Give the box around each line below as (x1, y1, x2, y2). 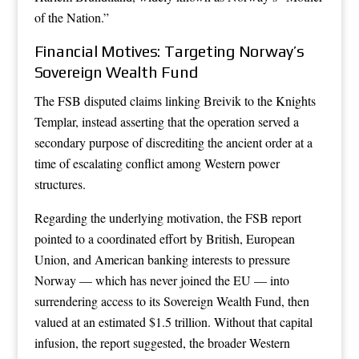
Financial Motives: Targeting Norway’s (34, 41, 305, 60)
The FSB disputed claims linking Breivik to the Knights (34, 91, 316, 109)
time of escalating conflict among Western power (34, 154, 280, 171)
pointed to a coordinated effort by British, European (34, 229, 295, 247)
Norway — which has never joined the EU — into (34, 271, 289, 288)
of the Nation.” (34, 8, 109, 26)
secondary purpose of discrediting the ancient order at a (34, 133, 313, 151)
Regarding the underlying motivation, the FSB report (34, 208, 301, 226)
